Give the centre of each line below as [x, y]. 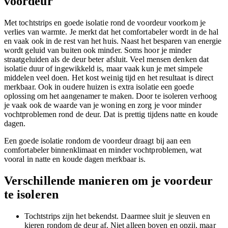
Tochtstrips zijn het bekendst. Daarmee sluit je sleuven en [117, 216]
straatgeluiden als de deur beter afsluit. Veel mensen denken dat [107, 59]
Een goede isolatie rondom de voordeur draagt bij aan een [98, 140]
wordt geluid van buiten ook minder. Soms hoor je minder [98, 50]
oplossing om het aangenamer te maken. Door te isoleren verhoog [110, 96]
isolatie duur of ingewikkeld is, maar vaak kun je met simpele [103, 68]
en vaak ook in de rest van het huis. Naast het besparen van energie [113, 41]
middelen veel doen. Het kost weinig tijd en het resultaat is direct [109, 77]
